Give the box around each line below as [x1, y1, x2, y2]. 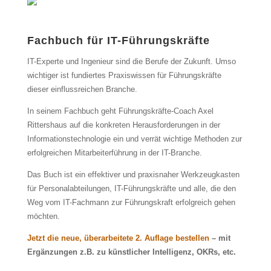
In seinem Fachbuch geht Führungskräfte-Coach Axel [27, 106, 214, 116]
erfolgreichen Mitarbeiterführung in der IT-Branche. [27, 148, 202, 158]
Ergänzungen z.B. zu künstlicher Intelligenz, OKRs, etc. [27, 247, 238, 257]
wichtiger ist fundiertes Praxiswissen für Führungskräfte [27, 71, 221, 80]
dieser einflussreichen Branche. [27, 85, 137, 94]
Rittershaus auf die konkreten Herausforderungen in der [27, 120, 220, 130]
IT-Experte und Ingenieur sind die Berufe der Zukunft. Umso [27, 57, 236, 67]
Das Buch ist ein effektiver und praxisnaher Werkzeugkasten [27, 170, 240, 180]
